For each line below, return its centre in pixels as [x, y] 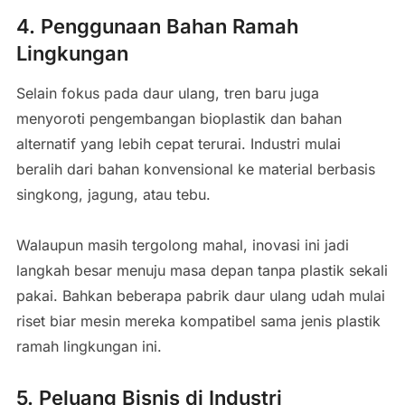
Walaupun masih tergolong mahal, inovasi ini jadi [182, 245]
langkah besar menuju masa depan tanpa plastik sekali [202, 270]
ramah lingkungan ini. [89, 346]
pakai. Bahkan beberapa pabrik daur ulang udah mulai [200, 295]
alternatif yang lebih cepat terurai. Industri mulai [178, 143]
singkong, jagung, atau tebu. [113, 194]
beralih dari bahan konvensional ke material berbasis [195, 169]
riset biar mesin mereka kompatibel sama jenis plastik [198, 320]
